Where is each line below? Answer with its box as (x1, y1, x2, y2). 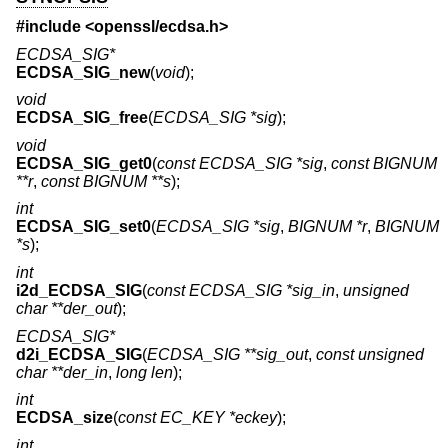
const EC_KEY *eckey (118, 409, 277, 427)
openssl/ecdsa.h (94, 18, 219, 36)
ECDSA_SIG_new (16, 63, 150, 81)
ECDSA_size (16, 409, 113, 427)
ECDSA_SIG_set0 (16, 218, 151, 236)
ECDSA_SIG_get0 (16, 154, 152, 172)
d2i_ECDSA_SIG (16, 345, 142, 363)
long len (116, 363, 173, 381)
